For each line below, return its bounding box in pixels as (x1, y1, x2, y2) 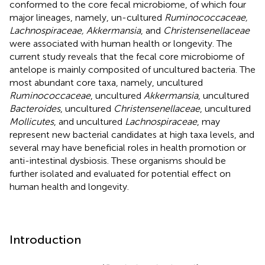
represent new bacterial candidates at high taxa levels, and (9, 128, 254, 140)
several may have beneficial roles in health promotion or (9, 141, 246, 153)
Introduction (9, 232, 81, 247)
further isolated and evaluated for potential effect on (9, 167, 231, 179)
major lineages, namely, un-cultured (9, 11, 164, 23)
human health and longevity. (9, 180, 129, 192)
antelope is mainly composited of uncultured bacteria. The (9, 63, 256, 75)
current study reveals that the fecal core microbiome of (9, 50, 244, 62)
